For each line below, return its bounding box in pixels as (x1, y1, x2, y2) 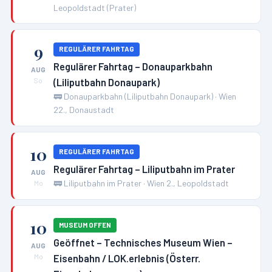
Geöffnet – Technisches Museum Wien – (53, 236, 233, 249)
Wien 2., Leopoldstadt (147, 178, 229, 189)
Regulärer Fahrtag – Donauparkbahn (53, 60, 213, 73)
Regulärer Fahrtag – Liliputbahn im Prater (53, 163, 236, 175)
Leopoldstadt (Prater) (53, 2, 137, 13)
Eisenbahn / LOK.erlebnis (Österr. (53, 252, 201, 265)
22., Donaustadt (53, 104, 115, 115)
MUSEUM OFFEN (58, 220, 111, 229)
